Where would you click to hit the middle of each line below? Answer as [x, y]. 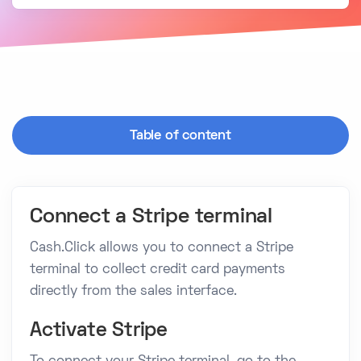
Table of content [180, 136]
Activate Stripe [99, 330]
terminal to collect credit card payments [158, 270]
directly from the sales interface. [133, 291]
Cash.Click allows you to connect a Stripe [162, 248]
